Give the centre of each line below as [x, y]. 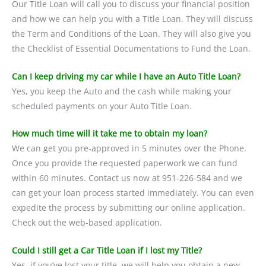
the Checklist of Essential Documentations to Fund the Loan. [131, 48]
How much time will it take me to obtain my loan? [110, 134]
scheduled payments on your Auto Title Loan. [102, 106]
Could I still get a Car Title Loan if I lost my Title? [107, 251]
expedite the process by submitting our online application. [129, 208]
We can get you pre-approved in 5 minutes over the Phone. [129, 148]
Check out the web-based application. [87, 223]
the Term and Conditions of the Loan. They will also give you [132, 33]
